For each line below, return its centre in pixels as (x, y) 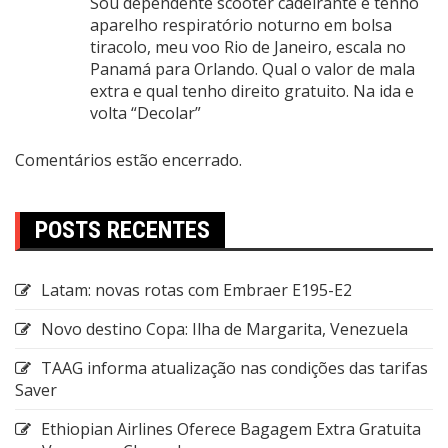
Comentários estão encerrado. (128, 159)
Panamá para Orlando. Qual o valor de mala (252, 68)
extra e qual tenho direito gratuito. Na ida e (252, 90)
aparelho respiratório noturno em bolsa (241, 24)
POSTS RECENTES (122, 229)
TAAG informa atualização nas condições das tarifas (234, 367)
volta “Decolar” (145, 112)
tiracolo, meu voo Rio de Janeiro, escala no (248, 46)
